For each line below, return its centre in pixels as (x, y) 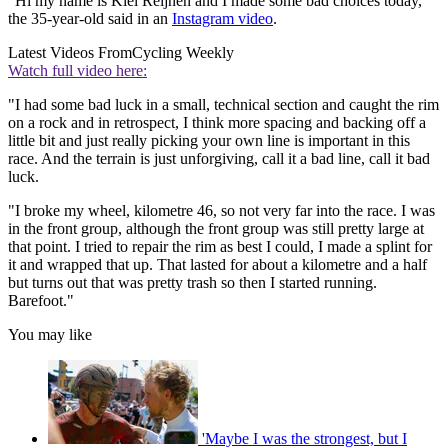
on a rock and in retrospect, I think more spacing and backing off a (217, 123)
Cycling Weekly (183, 53)
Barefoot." (41, 301)
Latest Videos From (70, 53)
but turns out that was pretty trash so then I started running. (192, 283)
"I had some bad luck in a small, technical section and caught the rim (223, 105)
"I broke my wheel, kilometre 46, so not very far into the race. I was (221, 211)
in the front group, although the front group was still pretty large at (216, 229)
